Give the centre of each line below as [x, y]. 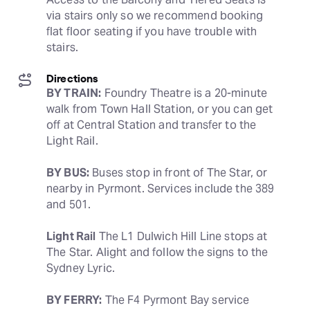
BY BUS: [68, 173]
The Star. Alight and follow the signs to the [157, 252]
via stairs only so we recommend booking [155, 16]
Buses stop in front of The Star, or [179, 173]
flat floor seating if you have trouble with [152, 31]
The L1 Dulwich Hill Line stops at [182, 236]
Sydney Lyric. [81, 268]
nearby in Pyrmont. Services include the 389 [161, 189]
